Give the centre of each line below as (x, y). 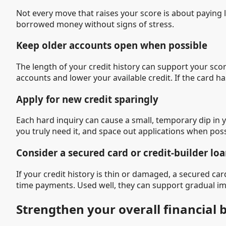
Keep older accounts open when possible (112, 45)
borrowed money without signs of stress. (95, 24)
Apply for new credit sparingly (87, 99)
